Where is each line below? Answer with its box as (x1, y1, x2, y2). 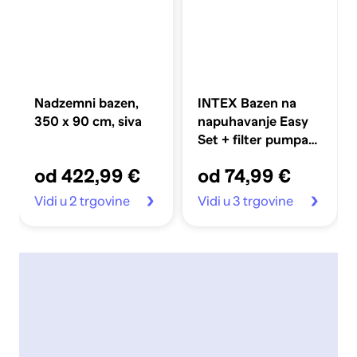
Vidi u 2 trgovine (34, 194, 130, 210)
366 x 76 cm (198, 150, 273, 166)
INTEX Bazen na (198, 95, 297, 111)
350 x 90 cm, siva (34, 113, 142, 129)
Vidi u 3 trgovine (198, 194, 294, 210)
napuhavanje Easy (198, 113, 309, 129)
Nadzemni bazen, (34, 95, 139, 111)
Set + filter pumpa (198, 131, 309, 147)
